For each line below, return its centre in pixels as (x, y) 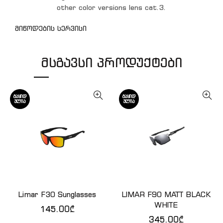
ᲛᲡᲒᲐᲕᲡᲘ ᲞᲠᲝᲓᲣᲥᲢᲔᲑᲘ (111, 62)
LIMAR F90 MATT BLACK (166, 194)
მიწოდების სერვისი (51, 28)
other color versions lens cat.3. (111, 7)
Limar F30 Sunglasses (57, 194)
